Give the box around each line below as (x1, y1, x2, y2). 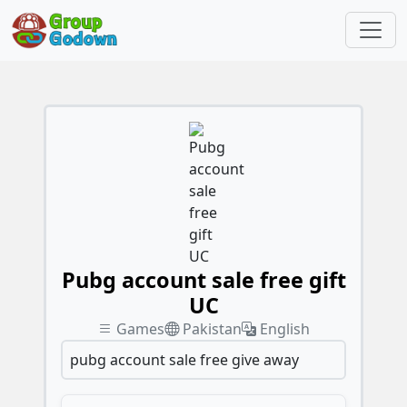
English (259, 318, 310, 339)
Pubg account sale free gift (61, 264, 346, 294)
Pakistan (182, 318, 242, 339)
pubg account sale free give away (70, 349, 299, 370)
